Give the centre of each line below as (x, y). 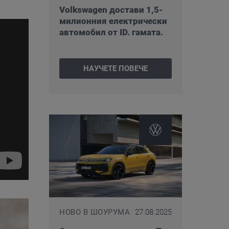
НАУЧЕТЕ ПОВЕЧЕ (116, 68)
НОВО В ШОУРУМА (95, 212)
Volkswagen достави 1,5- (111, 9)
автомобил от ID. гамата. (111, 32)
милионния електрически (113, 21)
